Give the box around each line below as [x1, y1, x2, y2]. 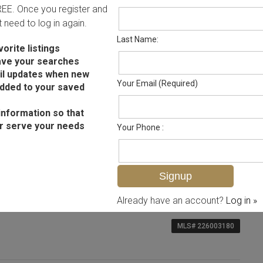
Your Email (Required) [117, 79, 198, 88]
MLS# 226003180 [177, 221, 234, 230]
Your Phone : [117, 123, 164, 132]
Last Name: [117, 35, 159, 44]
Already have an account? [117, 195, 226, 206]
